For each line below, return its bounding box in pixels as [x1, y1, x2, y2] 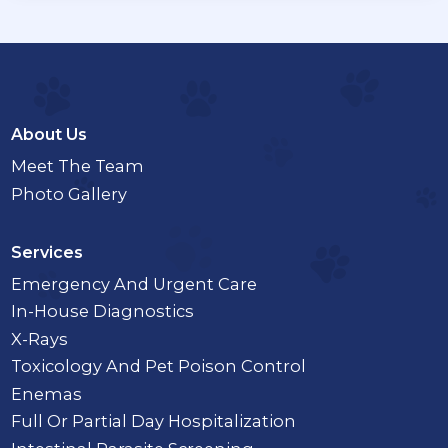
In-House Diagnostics [11, 301, 195, 322]
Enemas [11, 383, 83, 404]
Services [11, 243, 84, 263]
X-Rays [11, 328, 69, 349]
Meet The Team [11, 156, 145, 177]
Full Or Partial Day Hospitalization [11, 411, 297, 432]
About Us [11, 125, 88, 145]
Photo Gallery [11, 183, 128, 204]
